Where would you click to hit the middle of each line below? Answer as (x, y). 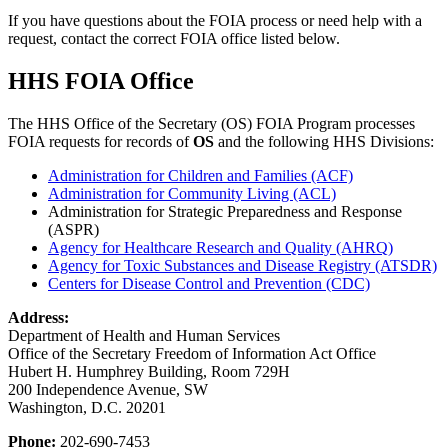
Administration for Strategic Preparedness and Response (225, 211)
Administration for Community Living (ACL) (192, 193)
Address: (38, 317)
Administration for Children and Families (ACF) (200, 175)
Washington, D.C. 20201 (87, 407)
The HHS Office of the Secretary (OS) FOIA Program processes (211, 123)
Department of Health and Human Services (144, 335)
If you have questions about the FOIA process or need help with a (215, 21)
